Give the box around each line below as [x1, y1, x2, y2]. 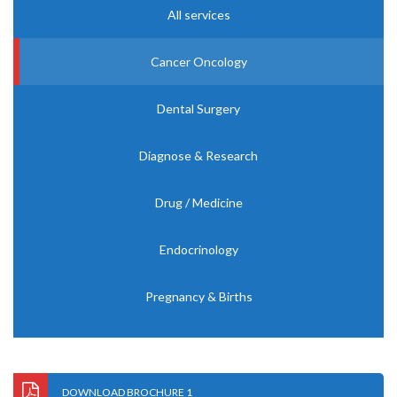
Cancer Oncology [150, 54, 247, 69]
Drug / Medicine [154, 195, 243, 210]
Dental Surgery [157, 101, 240, 116]
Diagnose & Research [139, 148, 258, 163]
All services [167, 7, 230, 22]
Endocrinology [159, 242, 238, 257]
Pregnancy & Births [144, 289, 253, 304]
